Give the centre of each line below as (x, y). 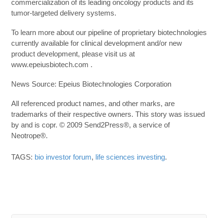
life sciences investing (130, 157)
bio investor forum (63, 157)
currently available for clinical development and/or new (96, 43)
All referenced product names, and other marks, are (93, 103)
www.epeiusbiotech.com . (52, 64)
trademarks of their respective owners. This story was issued (108, 114)
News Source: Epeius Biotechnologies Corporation (91, 84)
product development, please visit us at (73, 54)
